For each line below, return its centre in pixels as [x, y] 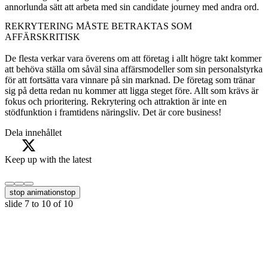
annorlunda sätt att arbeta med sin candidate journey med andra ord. [132, 7]
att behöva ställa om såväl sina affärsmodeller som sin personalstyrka [134, 69]
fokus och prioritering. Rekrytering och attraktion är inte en [116, 102]
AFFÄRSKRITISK [42, 37]
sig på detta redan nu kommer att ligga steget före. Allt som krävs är [132, 91]
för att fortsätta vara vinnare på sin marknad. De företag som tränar [130, 80]
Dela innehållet [33, 133]
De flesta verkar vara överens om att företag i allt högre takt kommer [133, 59]
